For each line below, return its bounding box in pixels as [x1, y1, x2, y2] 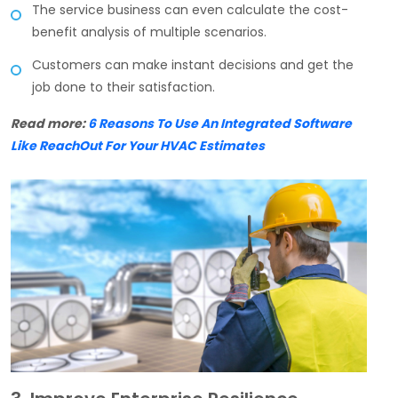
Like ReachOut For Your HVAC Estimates [11, 136, 265, 155]
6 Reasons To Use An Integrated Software [88, 114, 352, 132]
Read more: [11, 114, 88, 132]
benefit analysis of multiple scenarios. [32, 22, 270, 41]
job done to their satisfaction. [32, 77, 215, 96]
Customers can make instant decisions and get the [32, 55, 354, 74]
